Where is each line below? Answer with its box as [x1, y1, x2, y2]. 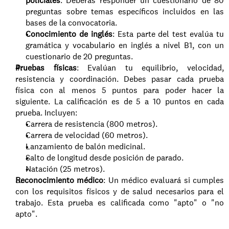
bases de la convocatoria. [26, 17, 117, 28]
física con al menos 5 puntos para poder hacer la [15, 85, 224, 96]
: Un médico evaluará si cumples [103, 175, 224, 186]
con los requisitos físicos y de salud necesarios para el [15, 186, 224, 197]
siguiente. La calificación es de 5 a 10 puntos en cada [15, 96, 224, 107]
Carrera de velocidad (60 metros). [26, 130, 148, 141]
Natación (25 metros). [26, 164, 105, 174]
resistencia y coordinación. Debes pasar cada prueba [15, 74, 224, 84]
